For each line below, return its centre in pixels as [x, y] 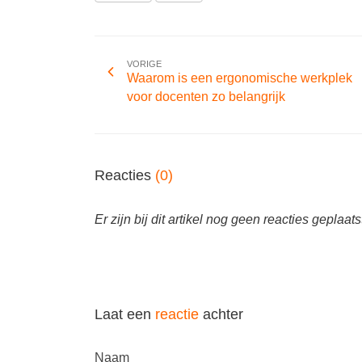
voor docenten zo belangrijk [206, 97]
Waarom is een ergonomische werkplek [240, 78]
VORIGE [144, 64]
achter [221, 314]
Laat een [125, 314]
